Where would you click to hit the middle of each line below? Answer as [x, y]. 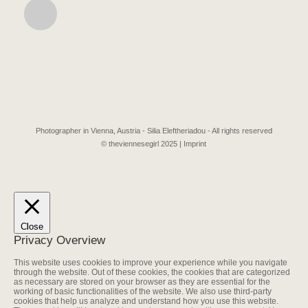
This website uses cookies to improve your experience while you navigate [151, 263]
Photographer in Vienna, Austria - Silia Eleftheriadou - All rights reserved [154, 131]
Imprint [195, 144]
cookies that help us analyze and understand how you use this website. [146, 301]
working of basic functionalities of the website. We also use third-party [143, 292]
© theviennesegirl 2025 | [143, 144]
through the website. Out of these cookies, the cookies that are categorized [152, 273]
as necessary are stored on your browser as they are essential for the [142, 282]
